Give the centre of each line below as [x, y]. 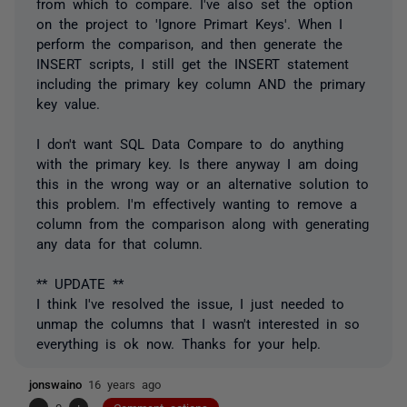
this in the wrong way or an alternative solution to [203, 183]
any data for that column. [119, 243]
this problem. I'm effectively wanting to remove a [197, 203]
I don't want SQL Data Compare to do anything [190, 143]
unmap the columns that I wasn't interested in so [198, 323]
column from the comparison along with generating [203, 223]
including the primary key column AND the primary [201, 83]
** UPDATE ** [80, 283]
